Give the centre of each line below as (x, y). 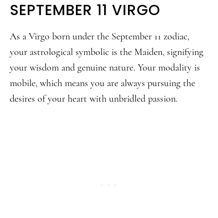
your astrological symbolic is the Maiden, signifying (107, 52)
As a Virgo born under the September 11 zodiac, (100, 36)
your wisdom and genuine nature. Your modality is (105, 68)
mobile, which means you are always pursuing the (102, 83)
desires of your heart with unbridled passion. (94, 99)
